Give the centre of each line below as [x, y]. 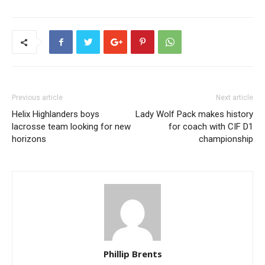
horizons [29, 139]
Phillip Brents [132, 254]
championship [226, 139]
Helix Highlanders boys [56, 114]
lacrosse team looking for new [71, 127]
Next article [235, 98]
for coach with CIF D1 [211, 127]
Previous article [37, 98]
